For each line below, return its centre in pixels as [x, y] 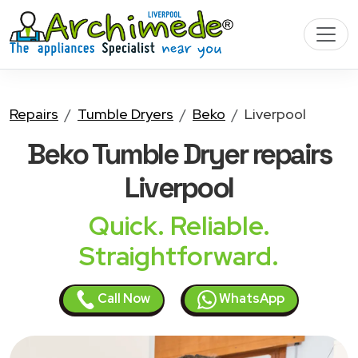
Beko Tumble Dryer [137, 154]
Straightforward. [179, 256]
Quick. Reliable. [179, 226]
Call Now [123, 298]
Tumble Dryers [125, 114]
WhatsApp [251, 298]
